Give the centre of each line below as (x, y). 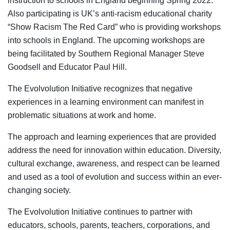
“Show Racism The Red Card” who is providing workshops (114, 27)
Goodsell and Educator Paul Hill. (67, 67)
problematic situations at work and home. (82, 116)
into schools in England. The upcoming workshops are (106, 41)
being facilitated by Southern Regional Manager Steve (106, 54)
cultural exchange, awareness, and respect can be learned (114, 164)
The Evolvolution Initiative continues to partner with (100, 212)
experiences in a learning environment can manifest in (106, 102)
